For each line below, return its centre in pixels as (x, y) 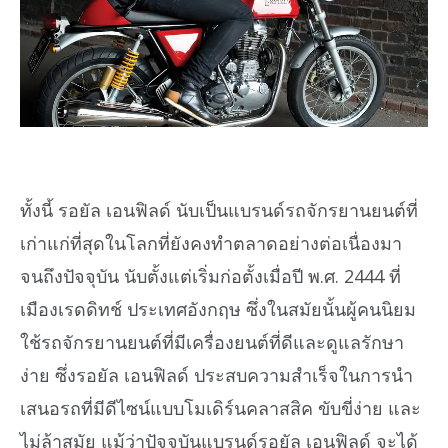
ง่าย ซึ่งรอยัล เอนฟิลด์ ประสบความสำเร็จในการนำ (216, 374)
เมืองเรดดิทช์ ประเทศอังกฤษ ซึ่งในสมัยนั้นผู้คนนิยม (218, 308)
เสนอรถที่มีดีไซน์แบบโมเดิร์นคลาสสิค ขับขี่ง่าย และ (220, 407)
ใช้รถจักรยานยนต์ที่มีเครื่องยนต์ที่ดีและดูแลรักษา (212, 341)
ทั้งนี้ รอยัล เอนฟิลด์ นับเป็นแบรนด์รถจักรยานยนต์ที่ (219, 209)
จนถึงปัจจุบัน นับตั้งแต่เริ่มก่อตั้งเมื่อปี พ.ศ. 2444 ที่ (210, 275)
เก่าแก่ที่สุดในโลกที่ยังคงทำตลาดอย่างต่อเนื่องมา (211, 242)
